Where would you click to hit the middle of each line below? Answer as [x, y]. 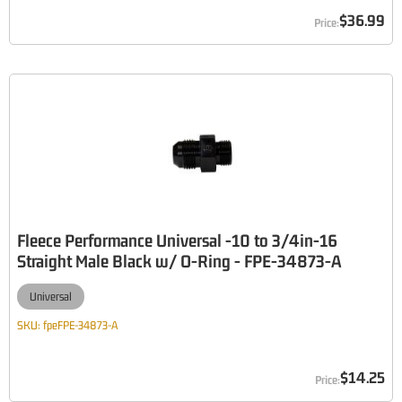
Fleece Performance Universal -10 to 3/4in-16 [177, 240]
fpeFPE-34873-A [80, 325]
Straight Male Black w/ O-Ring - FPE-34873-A [179, 261]
